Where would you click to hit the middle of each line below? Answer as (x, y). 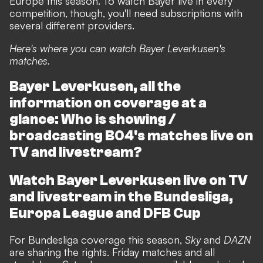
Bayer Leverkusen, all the (95, 86)
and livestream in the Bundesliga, (121, 197)
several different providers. (72, 25)
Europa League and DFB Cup (105, 213)
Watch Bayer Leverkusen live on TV (129, 180)
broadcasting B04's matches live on (131, 136)
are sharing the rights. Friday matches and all (112, 252)
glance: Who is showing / (92, 119)
